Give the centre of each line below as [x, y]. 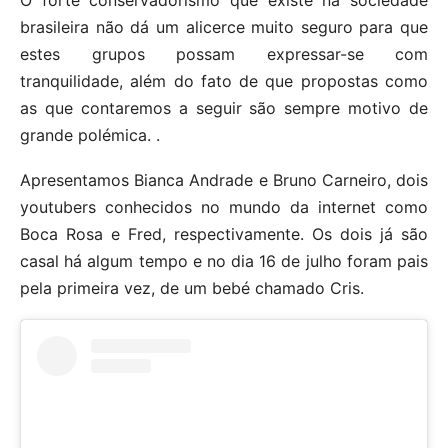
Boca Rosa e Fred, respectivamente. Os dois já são [224, 233]
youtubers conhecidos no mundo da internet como [224, 206]
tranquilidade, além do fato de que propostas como [224, 80]
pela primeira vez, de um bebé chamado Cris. [192, 287]
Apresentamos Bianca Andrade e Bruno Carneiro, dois [224, 179]
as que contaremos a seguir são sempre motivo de [224, 107]
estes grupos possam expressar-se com [224, 53]
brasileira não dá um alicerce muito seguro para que [224, 26]
